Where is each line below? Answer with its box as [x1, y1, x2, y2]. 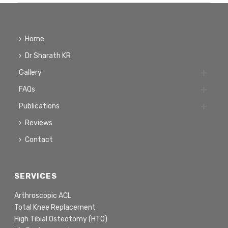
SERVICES [14, 172, 58, 181]
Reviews [25, 119, 53, 127]
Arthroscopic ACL [14, 191, 72, 200]
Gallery [19, 68, 42, 77]
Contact [25, 135, 53, 144]
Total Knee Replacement [14, 203, 96, 212]
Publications [19, 102, 60, 110]
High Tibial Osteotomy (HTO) [14, 215, 108, 223]
